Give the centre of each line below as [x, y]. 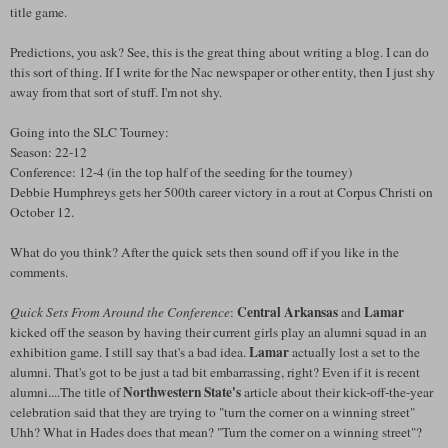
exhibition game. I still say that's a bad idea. [129, 352]
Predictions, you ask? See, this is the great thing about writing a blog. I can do [219, 52]
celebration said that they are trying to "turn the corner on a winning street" [212, 412]
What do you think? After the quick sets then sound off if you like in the [204, 252]
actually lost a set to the [354, 352]
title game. [38, 12]
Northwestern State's [182, 392]
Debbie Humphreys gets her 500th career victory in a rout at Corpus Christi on [221, 192]
